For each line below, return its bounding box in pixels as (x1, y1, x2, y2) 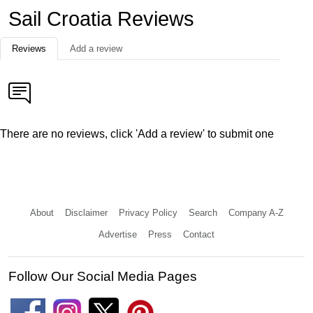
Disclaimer (64, 208, 108, 219)
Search (188, 208, 217, 219)
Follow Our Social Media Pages (8, 269, 197, 284)
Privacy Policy (118, 208, 177, 219)
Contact (183, 229, 214, 240)
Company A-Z (228, 208, 284, 219)
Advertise (99, 229, 137, 240)
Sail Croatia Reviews (8, 8, 194, 31)
